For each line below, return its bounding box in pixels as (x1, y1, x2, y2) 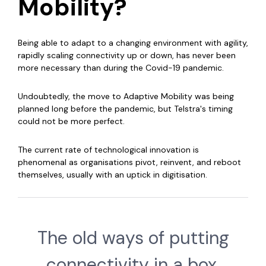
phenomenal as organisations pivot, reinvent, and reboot (18, 157, 241, 168)
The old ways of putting (37, 226, 229, 250)
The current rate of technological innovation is (18, 144, 199, 156)
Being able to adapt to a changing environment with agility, (18, 37, 248, 49)
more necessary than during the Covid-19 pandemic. (18, 62, 226, 74)
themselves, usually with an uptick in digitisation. (18, 169, 207, 180)
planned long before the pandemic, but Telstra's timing (18, 103, 233, 115)
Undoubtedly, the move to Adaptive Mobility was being (18, 91, 234, 102)
